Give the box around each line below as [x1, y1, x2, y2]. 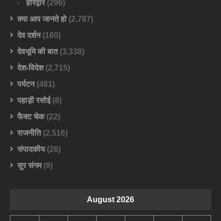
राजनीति [17, 129, 41, 138]
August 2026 [87, 195, 134, 204]
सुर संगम [17, 161, 41, 170]
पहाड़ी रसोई [17, 96, 50, 105]
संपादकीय [17, 145, 45, 154]
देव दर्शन [17, 31, 40, 40]
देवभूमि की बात [17, 47, 58, 56]
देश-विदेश [17, 64, 43, 73]
